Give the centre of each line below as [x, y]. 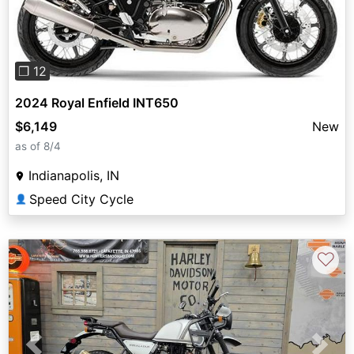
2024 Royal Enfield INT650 [97, 102]
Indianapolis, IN [74, 175]
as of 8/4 [38, 146]
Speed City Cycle [81, 199]
